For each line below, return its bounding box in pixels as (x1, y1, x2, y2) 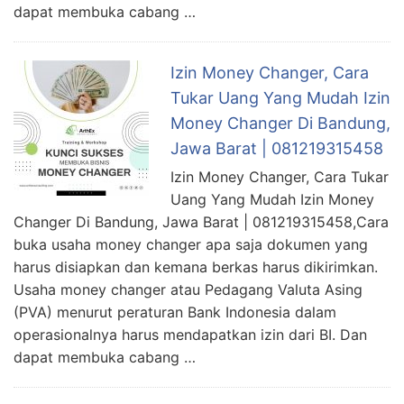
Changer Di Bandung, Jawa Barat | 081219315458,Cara (14, 212, 389, 231)
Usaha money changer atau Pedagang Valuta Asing (14, 280, 363, 298)
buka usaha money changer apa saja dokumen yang (14, 234, 368, 253)
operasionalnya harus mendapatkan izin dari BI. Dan (14, 325, 367, 344)
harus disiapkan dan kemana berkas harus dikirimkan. (14, 257, 378, 276)
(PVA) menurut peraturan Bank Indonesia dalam (14, 302, 336, 321)
